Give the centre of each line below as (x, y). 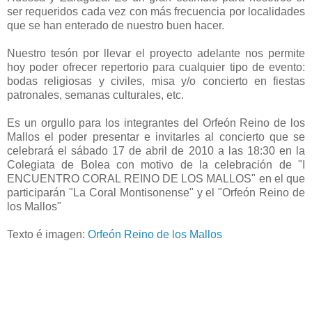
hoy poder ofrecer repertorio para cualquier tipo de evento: (156, 67)
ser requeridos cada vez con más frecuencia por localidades (156, 11)
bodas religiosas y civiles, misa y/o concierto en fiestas (156, 81)
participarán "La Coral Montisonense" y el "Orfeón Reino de (156, 192)
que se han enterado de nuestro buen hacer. (116, 25)
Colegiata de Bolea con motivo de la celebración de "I (156, 164)
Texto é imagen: (47, 234)
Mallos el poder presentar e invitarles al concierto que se (156, 136)
